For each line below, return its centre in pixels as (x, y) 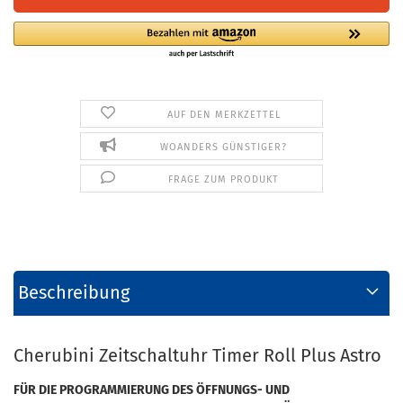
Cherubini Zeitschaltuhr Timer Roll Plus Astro (197, 355)
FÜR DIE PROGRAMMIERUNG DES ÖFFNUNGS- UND (152, 390)
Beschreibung (74, 292)
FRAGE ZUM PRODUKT (224, 179)
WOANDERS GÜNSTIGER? (224, 147)
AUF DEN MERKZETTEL (224, 115)
